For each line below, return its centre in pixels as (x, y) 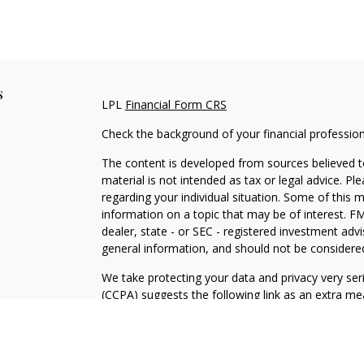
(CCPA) (119, 295)
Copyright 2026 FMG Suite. (171, 341)
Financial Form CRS (175, 104)
